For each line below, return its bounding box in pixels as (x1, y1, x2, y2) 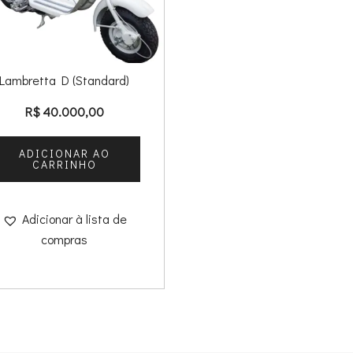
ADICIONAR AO (18, 146, 110, 162)
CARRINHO (32, 157, 97, 173)
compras (41, 231, 87, 248)
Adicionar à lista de (21, 210, 127, 228)
